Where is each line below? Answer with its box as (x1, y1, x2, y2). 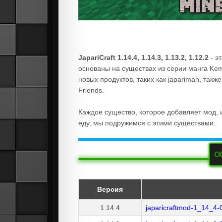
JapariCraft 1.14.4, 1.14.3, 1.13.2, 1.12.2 (78, 54, 209, 61)
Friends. (78, 86, 104, 94)
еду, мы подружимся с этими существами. (78, 119, 216, 127)
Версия (97, 185, 123, 194)
